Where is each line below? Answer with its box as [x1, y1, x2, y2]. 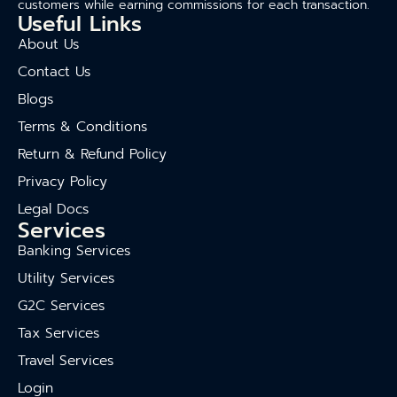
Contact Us [18, 60, 90, 82]
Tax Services [18, 322, 99, 344]
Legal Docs [18, 198, 89, 220]
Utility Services [18, 267, 114, 289]
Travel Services [18, 349, 113, 371]
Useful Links [18, 7, 142, 40]
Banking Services [18, 239, 130, 261]
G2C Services [18, 294, 105, 316]
